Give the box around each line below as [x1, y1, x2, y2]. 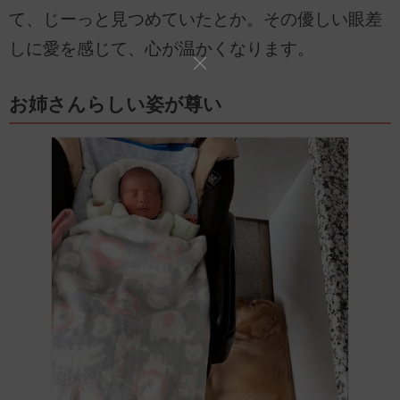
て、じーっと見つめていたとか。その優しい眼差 [9, 10, 382, 29]
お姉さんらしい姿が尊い [9, 94, 222, 116]
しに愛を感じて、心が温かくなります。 [9, 39, 314, 59]
